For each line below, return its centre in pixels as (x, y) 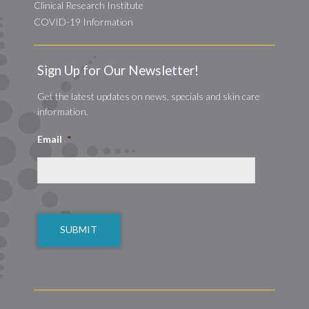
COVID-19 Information (83, 22)
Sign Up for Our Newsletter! (118, 70)
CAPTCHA (61, 200)
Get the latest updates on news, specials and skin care (149, 96)
